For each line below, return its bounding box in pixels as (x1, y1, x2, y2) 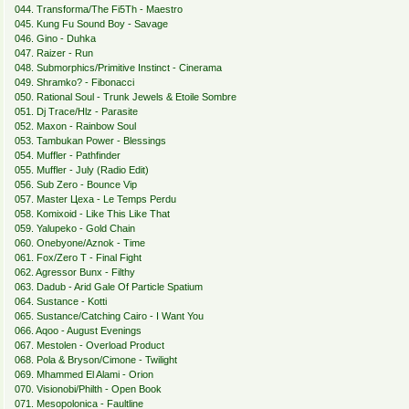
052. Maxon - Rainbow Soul (14, 121, 136, 132)
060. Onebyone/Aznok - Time (14, 237, 145, 249)
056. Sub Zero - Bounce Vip (14, 179, 137, 191)
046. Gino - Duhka (14, 33, 96, 45)
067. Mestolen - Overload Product (14, 340, 164, 351)
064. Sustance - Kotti (14, 296, 107, 308)
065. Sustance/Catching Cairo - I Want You (14, 310, 204, 322)
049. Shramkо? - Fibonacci (14, 77, 134, 89)
